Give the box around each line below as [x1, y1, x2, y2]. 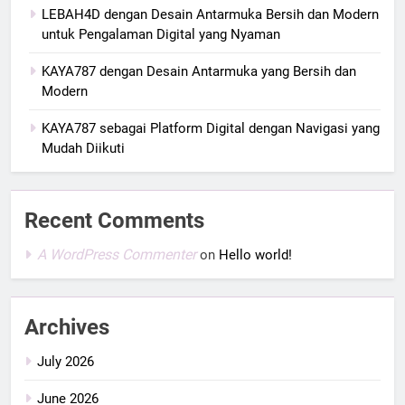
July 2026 [37, 353, 94, 370]
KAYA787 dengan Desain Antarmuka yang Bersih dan [42, 62, 356, 80]
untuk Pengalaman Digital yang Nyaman [42, 25, 280, 42]
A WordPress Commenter [37, 245, 196, 263]
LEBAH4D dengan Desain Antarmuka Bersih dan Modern [42, 5, 379, 23]
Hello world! [219, 246, 292, 263]
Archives [24, 314, 109, 340]
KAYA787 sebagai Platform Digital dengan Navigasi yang [42, 119, 380, 137]
